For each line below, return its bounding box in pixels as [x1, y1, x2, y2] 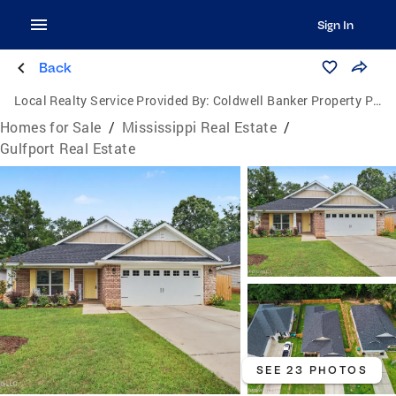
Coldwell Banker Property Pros [212, 92, 374, 109]
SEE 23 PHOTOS [255, 363, 368, 377]
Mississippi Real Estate [122, 118, 278, 136]
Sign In [316, 18, 354, 32]
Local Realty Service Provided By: [14, 92, 210, 109]
